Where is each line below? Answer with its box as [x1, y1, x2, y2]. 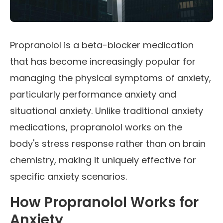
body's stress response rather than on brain [10, 137, 206, 150]
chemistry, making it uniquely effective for [10, 154, 196, 167]
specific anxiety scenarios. [10, 170, 127, 183]
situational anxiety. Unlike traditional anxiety [10, 105, 203, 117]
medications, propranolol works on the [10, 121, 182, 134]
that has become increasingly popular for [10, 55, 196, 68]
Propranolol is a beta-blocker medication [10, 39, 194, 52]
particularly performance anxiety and [10, 88, 176, 101]
